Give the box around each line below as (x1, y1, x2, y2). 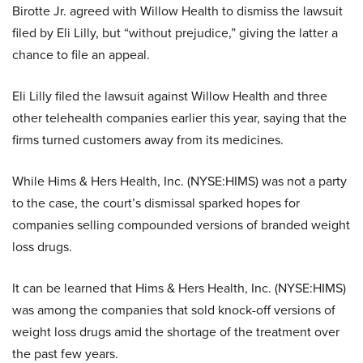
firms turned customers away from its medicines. (12, 130, 284, 149)
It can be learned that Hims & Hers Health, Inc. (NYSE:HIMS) (12, 278, 346, 297)
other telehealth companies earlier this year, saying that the (12, 108, 347, 127)
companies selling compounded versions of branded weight (12, 215, 350, 234)
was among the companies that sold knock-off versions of (12, 300, 335, 319)
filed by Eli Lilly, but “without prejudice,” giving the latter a (12, 23, 338, 42)
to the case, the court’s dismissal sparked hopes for (12, 193, 300, 212)
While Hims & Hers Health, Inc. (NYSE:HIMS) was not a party (12, 171, 347, 190)
